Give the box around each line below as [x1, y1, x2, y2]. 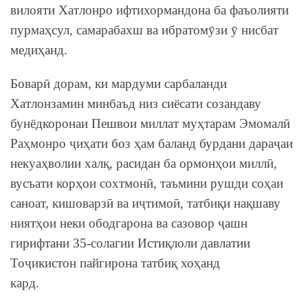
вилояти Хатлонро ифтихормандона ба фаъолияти [10, 2, 289, 17]
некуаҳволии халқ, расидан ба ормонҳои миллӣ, [10, 155, 277, 170]
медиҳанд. [10, 42, 67, 57]
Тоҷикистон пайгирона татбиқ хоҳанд [10, 255, 220, 270]
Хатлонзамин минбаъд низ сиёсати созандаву [10, 96, 261, 111]
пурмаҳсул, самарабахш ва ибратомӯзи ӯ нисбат [10, 22, 278, 37]
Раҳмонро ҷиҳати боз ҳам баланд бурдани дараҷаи [10, 135, 293, 151]
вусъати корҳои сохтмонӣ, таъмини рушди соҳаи [10, 175, 283, 190]
